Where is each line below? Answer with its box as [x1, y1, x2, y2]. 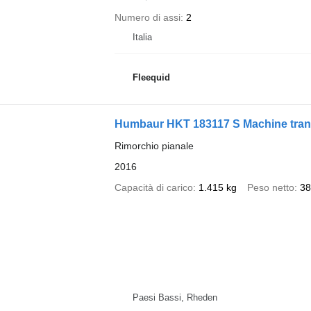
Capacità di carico [114, 182, 193, 193]
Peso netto [246, 182, 294, 193]
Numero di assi [114, 12, 180, 23]
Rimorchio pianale [114, 140, 194, 151]
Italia [132, 32, 152, 42]
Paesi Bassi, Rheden [132, 292, 217, 303]
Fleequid [132, 72, 170, 83]
